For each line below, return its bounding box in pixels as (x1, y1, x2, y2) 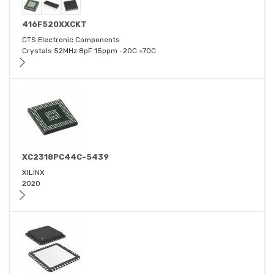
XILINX (22, 168, 45, 177)
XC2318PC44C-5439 (22, 152, 109, 162)
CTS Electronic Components (22, 35, 120, 45)
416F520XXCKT (22, 20, 87, 29)
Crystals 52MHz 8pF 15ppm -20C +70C (22, 46, 156, 56)
